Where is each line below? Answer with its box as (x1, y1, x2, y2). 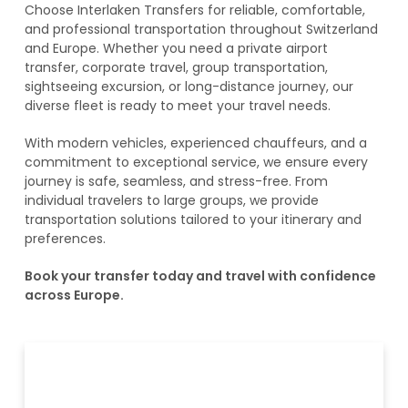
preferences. (25, 229, 106, 249)
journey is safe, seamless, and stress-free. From (25, 172, 328, 191)
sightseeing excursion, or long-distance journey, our (25, 77, 353, 97)
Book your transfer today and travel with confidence (25, 267, 376, 286)
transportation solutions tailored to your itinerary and (25, 210, 362, 229)
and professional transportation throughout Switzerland (25, 20, 378, 39)
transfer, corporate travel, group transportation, (25, 58, 328, 77)
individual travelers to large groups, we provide (25, 191, 319, 210)
